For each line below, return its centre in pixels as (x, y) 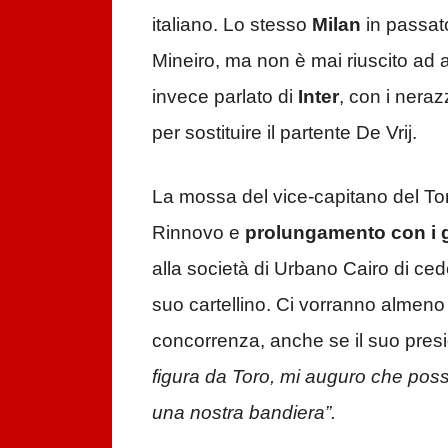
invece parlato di (225, 96)
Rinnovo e (198, 233)
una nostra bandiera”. (244, 413)
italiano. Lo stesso (232, 24)
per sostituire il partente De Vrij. (284, 132)
